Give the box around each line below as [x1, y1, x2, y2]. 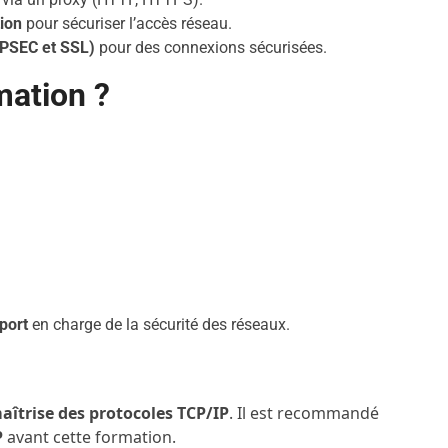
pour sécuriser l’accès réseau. [22, 14, 233, 33]
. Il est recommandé [229, 402, 380, 424]
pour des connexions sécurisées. [95, 38, 328, 57]
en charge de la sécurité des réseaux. [28, 315, 291, 334]
